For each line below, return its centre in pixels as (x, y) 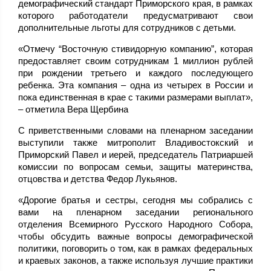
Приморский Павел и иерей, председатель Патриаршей (135, 155)
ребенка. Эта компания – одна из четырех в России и (135, 85)
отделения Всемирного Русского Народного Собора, (135, 224)
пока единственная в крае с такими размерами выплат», (135, 97)
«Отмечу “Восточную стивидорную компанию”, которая (135, 49)
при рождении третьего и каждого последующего (135, 73)
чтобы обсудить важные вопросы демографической (135, 237)
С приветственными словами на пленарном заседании (135, 131)
